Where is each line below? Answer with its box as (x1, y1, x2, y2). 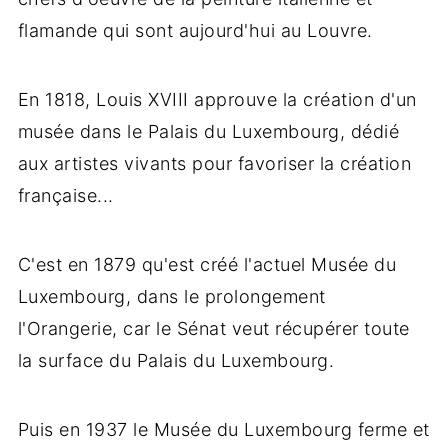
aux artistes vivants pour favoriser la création (17, 153, 412, 175)
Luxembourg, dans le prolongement (17, 286, 326, 308)
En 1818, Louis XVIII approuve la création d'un (17, 89, 417, 111)
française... (17, 185, 114, 207)
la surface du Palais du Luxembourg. (17, 350, 335, 372)
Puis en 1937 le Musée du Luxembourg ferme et (17, 419, 430, 441)
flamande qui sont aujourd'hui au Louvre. (17, 20, 373, 42)
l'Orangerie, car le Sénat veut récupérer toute (17, 318, 410, 340)
